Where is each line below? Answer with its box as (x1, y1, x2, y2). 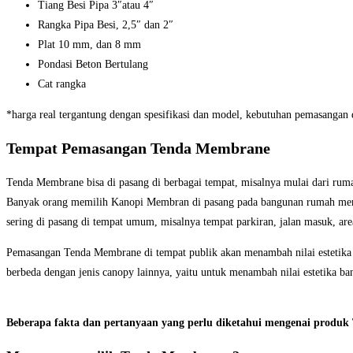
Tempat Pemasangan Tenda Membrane (6, 139, 270, 158)
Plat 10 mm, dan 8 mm (38, 38, 141, 50)
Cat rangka (38, 77, 86, 90)
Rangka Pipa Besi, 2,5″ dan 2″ (38, 18, 173, 31)
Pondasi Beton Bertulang (38, 58, 148, 70)
